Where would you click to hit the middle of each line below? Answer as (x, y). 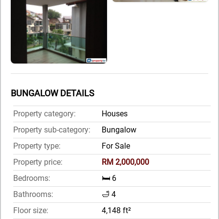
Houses (115, 114)
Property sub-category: (52, 130)
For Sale (116, 146)
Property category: (44, 114)
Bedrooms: (32, 178)
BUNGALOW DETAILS (53, 93)
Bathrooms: (33, 195)
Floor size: (31, 211)
